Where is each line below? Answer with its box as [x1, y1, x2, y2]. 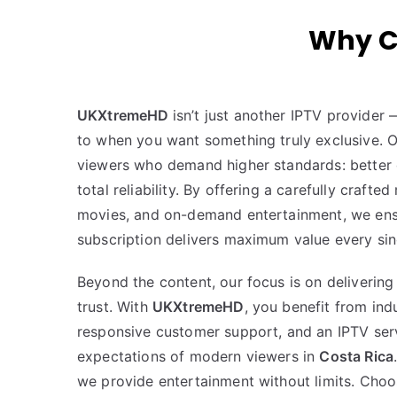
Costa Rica [319, 346, 394, 365]
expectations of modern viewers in [77, 346, 320, 365]
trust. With [77, 297, 152, 315]
